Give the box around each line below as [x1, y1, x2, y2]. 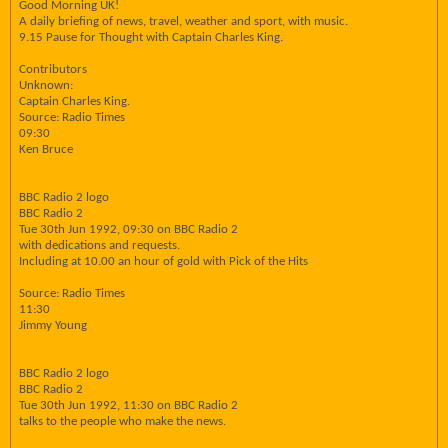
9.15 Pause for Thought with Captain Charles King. [19, 31, 283, 44]
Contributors [19, 63, 87, 76]
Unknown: [19, 79, 73, 92]
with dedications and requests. [19, 239, 180, 252]
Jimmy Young [19, 319, 87, 332]
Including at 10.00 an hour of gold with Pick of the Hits [19, 255, 308, 268]
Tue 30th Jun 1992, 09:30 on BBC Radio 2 [19, 223, 238, 236]
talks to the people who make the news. [19, 415, 226, 428]
